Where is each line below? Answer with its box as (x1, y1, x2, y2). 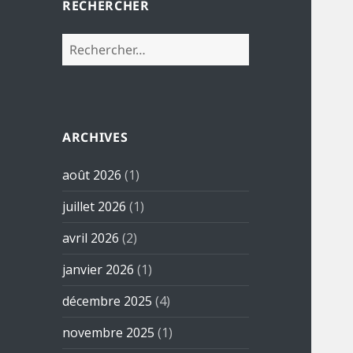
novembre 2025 (62, 324, 155, 342)
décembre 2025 (62, 292, 153, 310)
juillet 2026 (62, 198, 127, 216)
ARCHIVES (62, 128, 128, 147)
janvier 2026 (62, 261, 135, 279)
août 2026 (62, 166, 122, 184)
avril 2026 (62, 229, 120, 247)
